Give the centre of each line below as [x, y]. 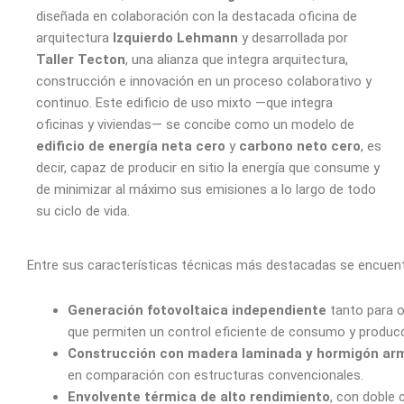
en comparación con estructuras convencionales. [216, 376]
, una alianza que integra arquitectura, [237, 59]
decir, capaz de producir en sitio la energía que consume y [208, 167]
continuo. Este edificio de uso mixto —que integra [184, 102]
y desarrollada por [293, 37]
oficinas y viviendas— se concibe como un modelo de [195, 124]
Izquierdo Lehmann [175, 37]
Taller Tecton [81, 59]
